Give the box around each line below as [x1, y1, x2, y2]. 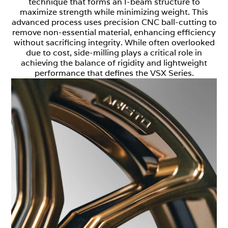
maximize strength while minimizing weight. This [20, 6, 208, 17]
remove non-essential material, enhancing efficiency [12, 26, 216, 38]
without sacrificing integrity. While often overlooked [13, 37, 215, 48]
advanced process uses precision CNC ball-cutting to [11, 16, 217, 27]
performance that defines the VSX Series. [34, 67, 194, 78]
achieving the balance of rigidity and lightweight [21, 57, 207, 68]
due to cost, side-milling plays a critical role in [26, 47, 202, 58]
